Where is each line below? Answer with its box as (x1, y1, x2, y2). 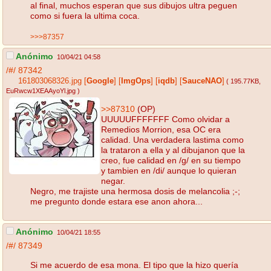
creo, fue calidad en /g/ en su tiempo (101, 155, 241, 165)
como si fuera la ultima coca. (30, 10, 140, 21)
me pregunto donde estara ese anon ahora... (30, 196, 203, 206)
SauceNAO (182, 77, 222, 86)
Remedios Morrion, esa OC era (101, 124, 221, 134)
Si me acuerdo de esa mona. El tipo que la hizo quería (30, 260, 238, 270)
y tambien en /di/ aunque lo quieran (101, 165, 237, 175)
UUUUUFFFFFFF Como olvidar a (101, 114, 230, 124)
